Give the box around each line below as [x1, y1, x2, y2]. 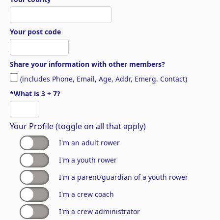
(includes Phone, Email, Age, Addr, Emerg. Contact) [18, 74, 187, 83]
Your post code [10, 27, 61, 36]
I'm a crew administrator [59, 207, 140, 216]
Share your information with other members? [10, 59, 165, 69]
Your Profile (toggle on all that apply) [10, 121, 146, 132]
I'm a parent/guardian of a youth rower [59, 172, 188, 182]
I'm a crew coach [59, 190, 114, 199]
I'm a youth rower [59, 155, 117, 165]
